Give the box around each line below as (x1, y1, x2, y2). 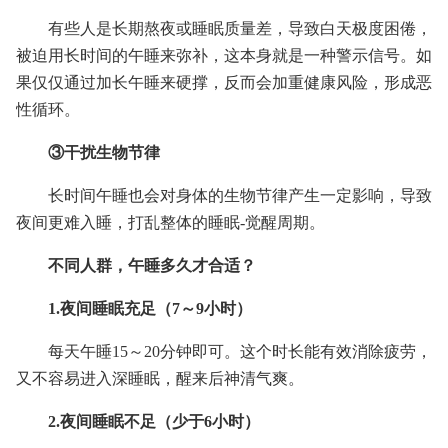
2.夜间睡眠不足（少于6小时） (48, 413, 260, 430)
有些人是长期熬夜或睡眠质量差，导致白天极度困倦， (48, 20, 432, 37)
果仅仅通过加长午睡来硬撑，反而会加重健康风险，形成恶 (16, 74, 432, 91)
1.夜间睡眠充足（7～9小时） (48, 300, 252, 317)
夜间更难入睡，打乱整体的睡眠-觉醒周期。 (16, 214, 325, 231)
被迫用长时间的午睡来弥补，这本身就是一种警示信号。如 (16, 47, 432, 64)
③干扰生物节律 (48, 144, 160, 161)
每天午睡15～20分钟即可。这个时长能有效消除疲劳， (48, 343, 432, 360)
